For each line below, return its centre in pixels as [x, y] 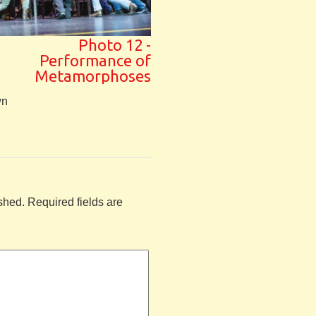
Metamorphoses [93, 75]
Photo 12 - [115, 44]
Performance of [95, 60]
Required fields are [75, 202]
